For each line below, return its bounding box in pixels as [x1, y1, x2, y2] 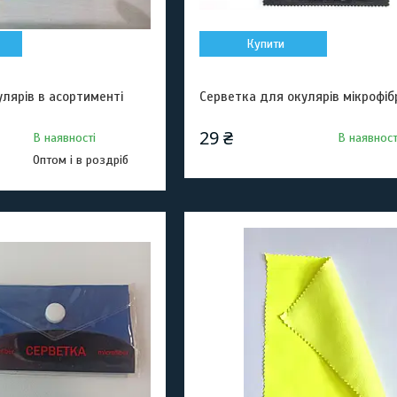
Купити [245, 36, 284, 51]
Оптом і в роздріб [32, 152, 128, 167]
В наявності [32, 130, 96, 145]
